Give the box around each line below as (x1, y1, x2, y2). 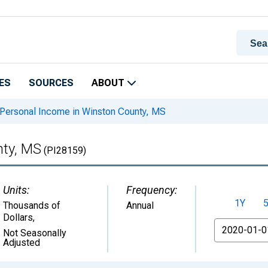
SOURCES (29, 77, 74, 89)
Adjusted (3, 237, 40, 248)
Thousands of (3, 200, 60, 211)
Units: (3, 184, 29, 196)
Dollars (3, 212, 33, 223)
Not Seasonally (3, 227, 66, 239)
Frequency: (126, 184, 177, 196)
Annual (126, 200, 154, 211)
